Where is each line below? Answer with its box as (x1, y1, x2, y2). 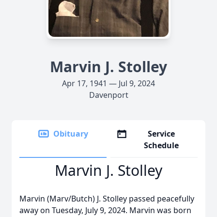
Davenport (89, 90, 128, 100)
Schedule (144, 140, 179, 151)
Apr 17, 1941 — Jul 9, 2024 (62, 78, 155, 89)
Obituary (53, 128, 88, 139)
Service (148, 128, 175, 139)
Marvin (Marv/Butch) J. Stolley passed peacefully (19, 193, 194, 204)
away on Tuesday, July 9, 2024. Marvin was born (19, 205, 191, 216)
